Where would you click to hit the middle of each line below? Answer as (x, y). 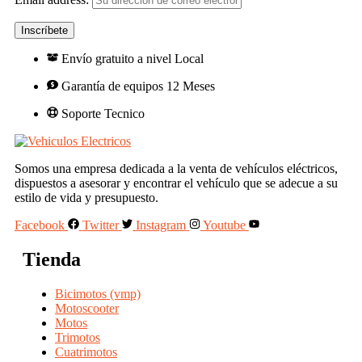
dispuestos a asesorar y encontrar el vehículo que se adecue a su (176, 183)
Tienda (52, 259)
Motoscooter (87, 308)
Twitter (100, 225)
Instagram (161, 225)
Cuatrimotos (86, 351)
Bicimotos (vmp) (98, 293)
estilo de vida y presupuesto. (86, 197)
